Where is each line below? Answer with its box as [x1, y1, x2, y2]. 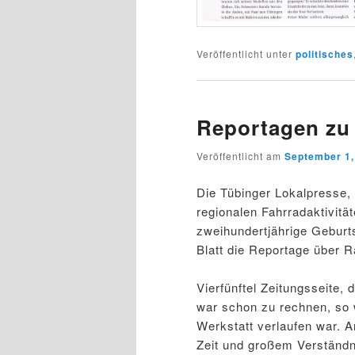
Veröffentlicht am [197, 149, 284, 163]
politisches [296, 46, 353, 61]
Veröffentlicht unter [197, 46, 292, 60]
